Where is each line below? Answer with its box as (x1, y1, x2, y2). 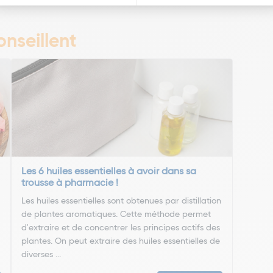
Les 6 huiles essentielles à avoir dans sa (21, 167, 197, 177)
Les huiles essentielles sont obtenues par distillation (21, 197, 222, 205)
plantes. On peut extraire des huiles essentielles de (21, 237, 221, 246)
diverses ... (21, 250, 62, 259)
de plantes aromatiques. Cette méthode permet (21, 210, 211, 219)
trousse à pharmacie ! (21, 179, 119, 188)
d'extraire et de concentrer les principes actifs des (21, 224, 221, 232)
